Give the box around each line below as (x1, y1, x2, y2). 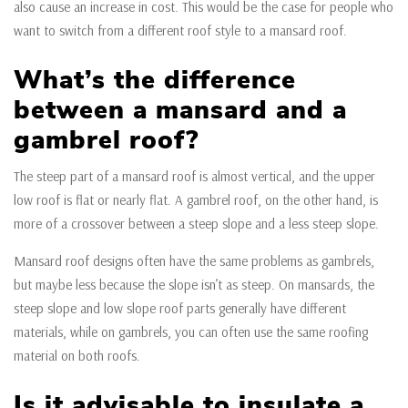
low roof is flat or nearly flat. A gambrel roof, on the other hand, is (14, 190, 378, 209)
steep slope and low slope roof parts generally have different (14, 299, 346, 317)
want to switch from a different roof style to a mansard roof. (14, 21, 347, 39)
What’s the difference (14, 62, 296, 97)
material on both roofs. (14, 346, 140, 364)
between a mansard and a (14, 92, 347, 127)
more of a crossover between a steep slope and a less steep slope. (14, 214, 379, 232)
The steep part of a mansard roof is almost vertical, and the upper (14, 167, 375, 185)
